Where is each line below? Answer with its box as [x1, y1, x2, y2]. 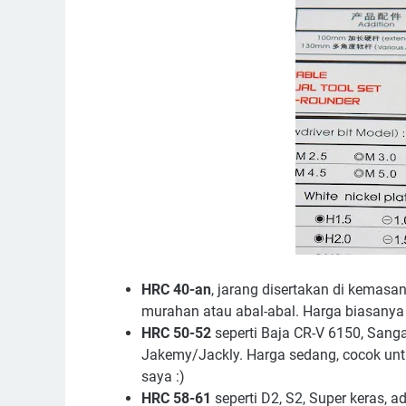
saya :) [141, 368, 185, 385]
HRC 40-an [141, 281, 211, 298]
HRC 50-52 [141, 324, 211, 342]
